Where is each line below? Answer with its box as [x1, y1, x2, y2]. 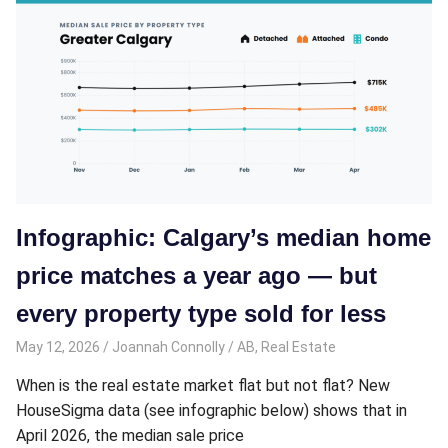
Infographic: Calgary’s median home [16, 223, 431, 251]
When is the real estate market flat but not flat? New [16, 376, 390, 396]
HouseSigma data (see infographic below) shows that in [16, 401, 407, 421]
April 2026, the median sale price [16, 426, 244, 446]
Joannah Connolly [111, 339, 225, 356]
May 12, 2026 [16, 339, 100, 356]
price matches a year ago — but [16, 261, 377, 289]
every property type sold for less [16, 299, 386, 327]
